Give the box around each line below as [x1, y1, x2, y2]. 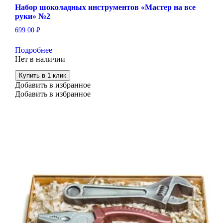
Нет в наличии [14, 54, 65, 63]
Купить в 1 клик [18, 72, 66, 80]
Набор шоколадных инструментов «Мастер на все [14, 2, 196, 11]
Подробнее [14, 45, 52, 54]
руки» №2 [14, 11, 50, 20]
